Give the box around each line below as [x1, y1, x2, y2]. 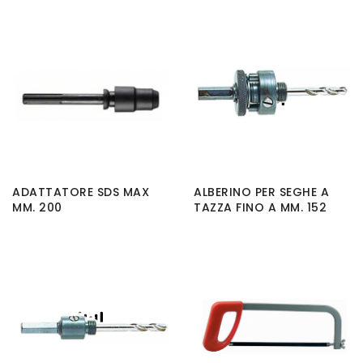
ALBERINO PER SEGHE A [194, 184, 329, 201]
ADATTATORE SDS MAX [12, 184, 149, 201]
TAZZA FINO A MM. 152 [194, 199, 327, 216]
